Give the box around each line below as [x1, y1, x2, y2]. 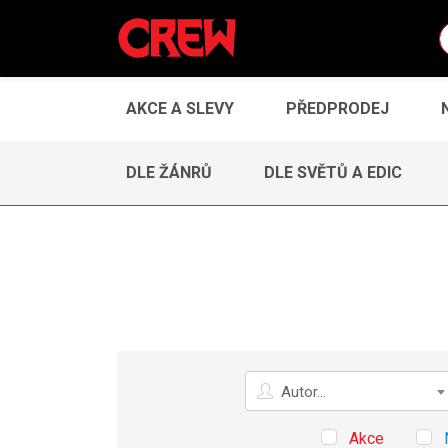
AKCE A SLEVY [126, 98, 234, 118]
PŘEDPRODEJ [286, 98, 389, 118]
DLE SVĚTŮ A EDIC [264, 162, 402, 182]
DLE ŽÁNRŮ [126, 162, 212, 182]
